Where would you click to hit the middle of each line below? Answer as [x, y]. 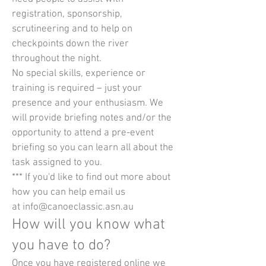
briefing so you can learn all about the [93, 148]
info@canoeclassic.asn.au [78, 207]
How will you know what [88, 225]
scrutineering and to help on [72, 29]
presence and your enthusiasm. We [88, 103]
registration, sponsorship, [67, 14]
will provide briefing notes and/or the [92, 118]
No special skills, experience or [79, 74]
